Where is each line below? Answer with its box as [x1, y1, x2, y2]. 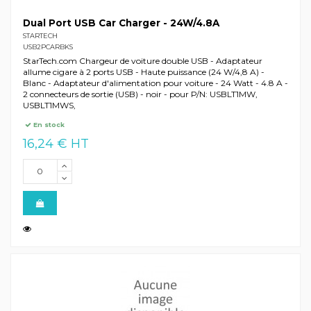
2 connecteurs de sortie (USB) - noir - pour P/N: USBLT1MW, [22, 88, 258, 99]
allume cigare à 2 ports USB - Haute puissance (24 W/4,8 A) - [22, 66, 264, 77]
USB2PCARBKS [22, 42, 73, 51]
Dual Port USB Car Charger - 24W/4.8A [22, 17, 219, 29]
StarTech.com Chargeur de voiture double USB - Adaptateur [22, 55, 262, 66]
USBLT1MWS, [22, 99, 76, 110]
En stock [31, 121, 65, 129]
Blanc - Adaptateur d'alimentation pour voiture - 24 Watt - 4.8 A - [22, 77, 288, 88]
